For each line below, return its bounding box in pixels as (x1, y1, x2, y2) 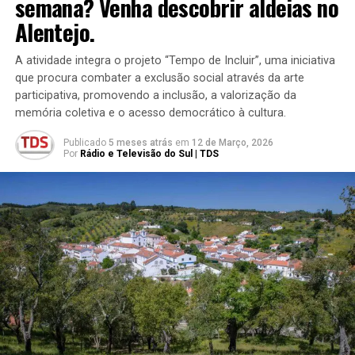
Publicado (63, 137, 106, 149)
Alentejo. (14, 15, 95, 49)
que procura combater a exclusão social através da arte (14, 71, 304, 86)
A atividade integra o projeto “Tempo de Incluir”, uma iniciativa (14, 54, 335, 68)
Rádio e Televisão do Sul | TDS (79, 148, 219, 160)
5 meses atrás (108, 137, 173, 149)
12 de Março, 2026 (191, 137, 273, 149)
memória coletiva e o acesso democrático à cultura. (14, 106, 286, 120)
